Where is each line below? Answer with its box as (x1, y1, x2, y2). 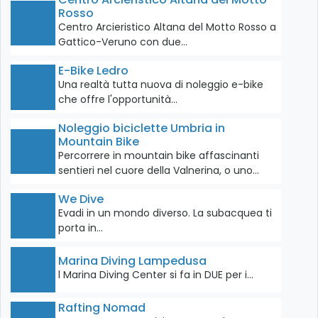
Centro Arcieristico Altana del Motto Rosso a (58, 20, 277, 35)
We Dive (58, 191, 104, 208)
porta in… (58, 221, 104, 236)
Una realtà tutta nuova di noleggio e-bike (58, 77, 264, 92)
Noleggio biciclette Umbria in (58, 120, 226, 137)
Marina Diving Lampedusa (58, 253, 207, 270)
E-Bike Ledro (58, 62, 129, 79)
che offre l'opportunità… (58, 92, 178, 107)
